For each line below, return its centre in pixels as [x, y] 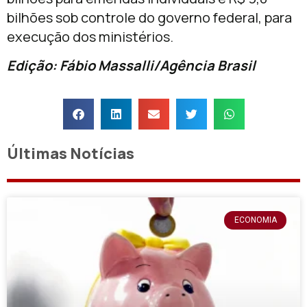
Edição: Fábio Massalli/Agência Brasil [131, 66]
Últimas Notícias [71, 154]
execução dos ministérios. [90, 36]
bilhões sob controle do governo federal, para [149, 17]
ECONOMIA [255, 220]
